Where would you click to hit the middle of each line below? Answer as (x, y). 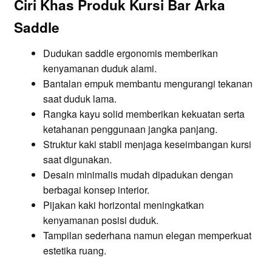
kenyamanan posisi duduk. (100, 220)
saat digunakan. (77, 160)
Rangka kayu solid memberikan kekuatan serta (144, 114)
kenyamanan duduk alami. (100, 69)
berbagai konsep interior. (96, 190)
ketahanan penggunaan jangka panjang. (130, 129)
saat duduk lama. (80, 99)
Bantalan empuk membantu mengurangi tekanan (148, 84)
